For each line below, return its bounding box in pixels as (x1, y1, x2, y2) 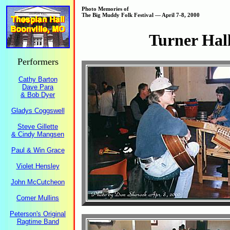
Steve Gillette (17, 123, 58, 130)
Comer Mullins (16, 194, 59, 202)
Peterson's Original (10, 210, 66, 218)
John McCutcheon (11, 178, 65, 186)
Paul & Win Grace (11, 146, 65, 154)
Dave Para (22, 83, 53, 91)
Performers (17, 56, 59, 67)
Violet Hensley (16, 162, 60, 170)
